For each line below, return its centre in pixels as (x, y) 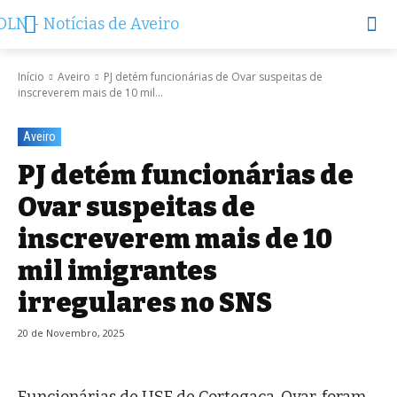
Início (31, 77)
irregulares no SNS (145, 303)
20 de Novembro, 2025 (71, 333)
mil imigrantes (117, 271)
